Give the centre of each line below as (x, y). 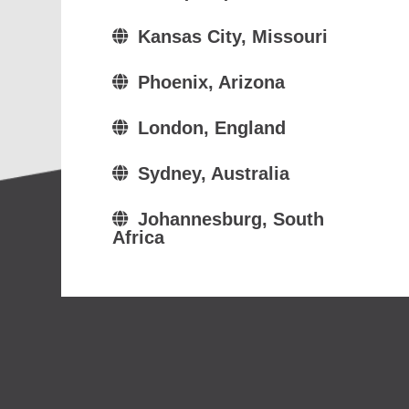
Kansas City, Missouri (232, 37)
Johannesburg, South (231, 220)
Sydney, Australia (213, 174)
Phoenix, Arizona (211, 83)
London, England (211, 128)
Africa (138, 238)
